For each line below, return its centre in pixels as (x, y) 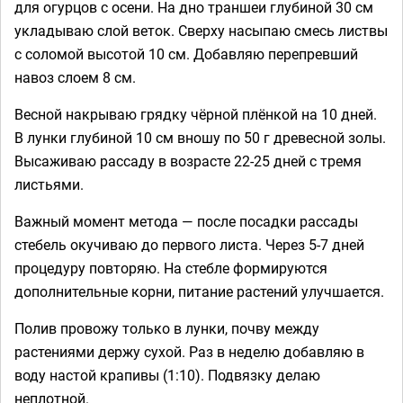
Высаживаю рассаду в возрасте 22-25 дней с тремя (188, 161)
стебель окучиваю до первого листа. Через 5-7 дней (189, 244)
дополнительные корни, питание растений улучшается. (199, 291)
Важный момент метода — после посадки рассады (186, 221)
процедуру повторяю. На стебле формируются (171, 268)
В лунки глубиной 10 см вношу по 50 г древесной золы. (200, 137)
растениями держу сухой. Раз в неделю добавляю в (189, 351)
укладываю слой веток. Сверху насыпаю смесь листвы (201, 30)
